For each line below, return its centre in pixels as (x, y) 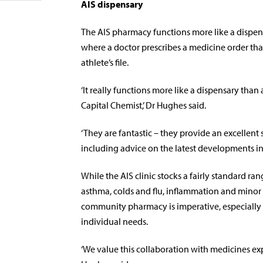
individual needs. (114, 221)
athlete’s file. (105, 62)
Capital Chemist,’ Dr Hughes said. (144, 105)
